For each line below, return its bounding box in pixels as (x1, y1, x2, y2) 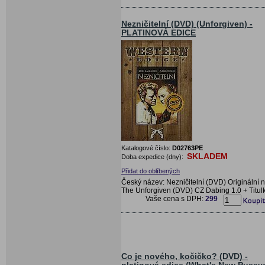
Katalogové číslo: (121, 144, 172, 151)
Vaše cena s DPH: (146, 194, 205, 203)
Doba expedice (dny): (121, 153, 185, 160)
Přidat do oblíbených (121, 167, 180, 174)
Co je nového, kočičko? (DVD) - (121, 251, 248, 261)
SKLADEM (187, 151, 228, 161)
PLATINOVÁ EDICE (121, 28, 196, 37)
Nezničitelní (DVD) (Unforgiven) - (121, 19, 253, 28)
